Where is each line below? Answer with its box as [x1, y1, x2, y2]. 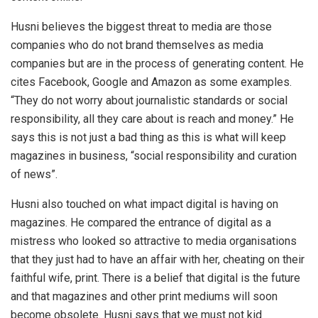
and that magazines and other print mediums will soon [11, 289, 278, 303]
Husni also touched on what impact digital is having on [11, 197, 278, 211]
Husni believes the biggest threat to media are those [11, 19, 272, 33]
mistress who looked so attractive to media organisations [11, 234, 297, 248]
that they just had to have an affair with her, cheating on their [11, 252, 305, 266]
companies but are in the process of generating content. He [11, 56, 304, 70]
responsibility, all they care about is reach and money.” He [11, 111, 294, 126]
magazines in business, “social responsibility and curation [11, 148, 297, 163]
